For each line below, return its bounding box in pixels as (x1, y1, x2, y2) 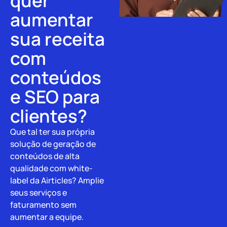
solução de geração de (10, 138, 96, 149)
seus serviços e (10, 186, 67, 198)
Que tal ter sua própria (10, 126, 95, 137)
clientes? (10, 103, 87, 128)
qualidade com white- (10, 162, 93, 174)
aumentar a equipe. (10, 211, 84, 222)
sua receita (10, 26, 105, 51)
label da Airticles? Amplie (10, 174, 104, 186)
